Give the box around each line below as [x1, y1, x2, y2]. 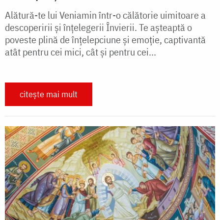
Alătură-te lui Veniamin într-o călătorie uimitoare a [5, 8, 206, 22]
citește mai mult [20, 88, 78, 100]
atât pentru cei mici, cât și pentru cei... [5, 45, 156, 58]
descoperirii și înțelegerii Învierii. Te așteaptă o [5, 20, 192, 34]
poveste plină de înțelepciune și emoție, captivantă [5, 32, 206, 46]
